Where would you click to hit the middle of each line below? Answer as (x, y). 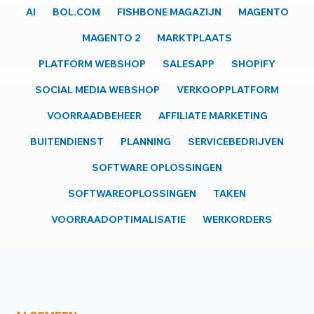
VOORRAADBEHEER (94, 116)
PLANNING (146, 142)
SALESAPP (189, 64)
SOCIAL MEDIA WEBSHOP (97, 90)
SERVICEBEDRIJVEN (236, 142)
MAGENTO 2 (111, 38)
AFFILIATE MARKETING (213, 116)
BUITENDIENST (67, 142)
